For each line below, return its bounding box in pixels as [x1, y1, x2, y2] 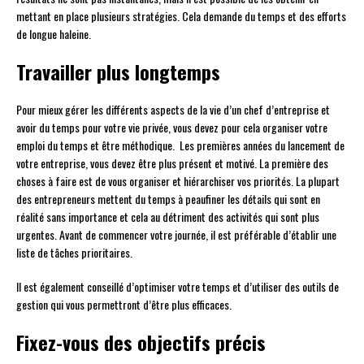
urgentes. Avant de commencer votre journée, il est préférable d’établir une [16, 226, 336, 244]
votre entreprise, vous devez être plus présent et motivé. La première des [16, 154, 328, 172]
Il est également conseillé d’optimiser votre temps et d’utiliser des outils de [16, 278, 339, 296]
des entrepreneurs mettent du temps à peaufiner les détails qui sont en [16, 190, 320, 208]
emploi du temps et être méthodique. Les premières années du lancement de [16, 136, 344, 154]
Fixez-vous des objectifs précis [16, 327, 266, 357]
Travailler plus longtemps [16, 57, 220, 87]
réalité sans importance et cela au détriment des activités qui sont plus [16, 208, 319, 226]
